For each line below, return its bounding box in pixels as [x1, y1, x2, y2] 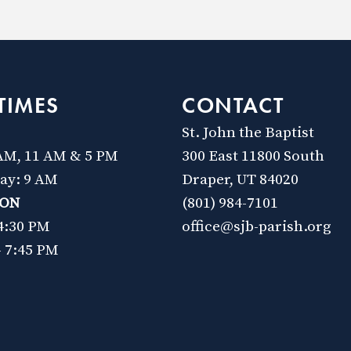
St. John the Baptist [182, 123, 314, 143]
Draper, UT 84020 [182, 170, 299, 190]
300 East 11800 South [182, 147, 324, 166]
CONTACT [182, 91, 284, 120]
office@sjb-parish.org [182, 217, 331, 237]
